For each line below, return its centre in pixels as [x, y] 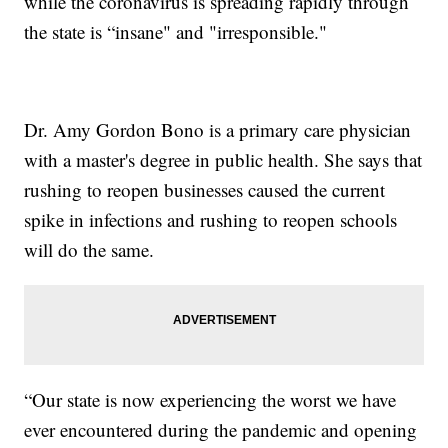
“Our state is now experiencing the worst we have [210, 400]
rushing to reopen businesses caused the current [205, 190]
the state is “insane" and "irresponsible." [176, 32]
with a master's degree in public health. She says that [223, 160]
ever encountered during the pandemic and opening [221, 430]
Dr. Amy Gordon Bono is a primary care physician [218, 130]
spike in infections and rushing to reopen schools [211, 220]
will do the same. [89, 250]
